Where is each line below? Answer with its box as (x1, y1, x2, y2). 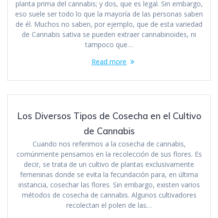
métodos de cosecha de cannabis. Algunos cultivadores (21, 190, 197, 200)
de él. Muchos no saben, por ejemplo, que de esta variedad (16, 19, 202, 29)
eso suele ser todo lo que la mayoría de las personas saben (15, 9, 203, 18)
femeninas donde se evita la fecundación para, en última (20, 169, 198, 179)
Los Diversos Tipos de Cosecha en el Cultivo (17, 110, 201, 122)
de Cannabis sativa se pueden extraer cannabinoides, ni (22, 29, 196, 39)
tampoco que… (85, 39, 133, 49)
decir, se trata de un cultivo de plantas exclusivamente (24, 159, 194, 169)
